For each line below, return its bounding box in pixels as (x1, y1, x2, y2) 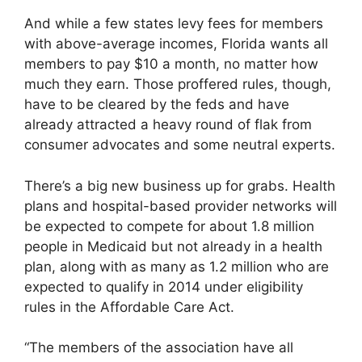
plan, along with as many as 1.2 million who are (24, 258, 329, 275)
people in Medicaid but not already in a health (24, 238, 322, 255)
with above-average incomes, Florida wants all (24, 36, 328, 53)
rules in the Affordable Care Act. (24, 298, 234, 315)
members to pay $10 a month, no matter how (24, 56, 318, 73)
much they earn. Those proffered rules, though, (24, 76, 331, 93)
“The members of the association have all (24, 339, 293, 356)
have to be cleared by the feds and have (24, 96, 289, 113)
